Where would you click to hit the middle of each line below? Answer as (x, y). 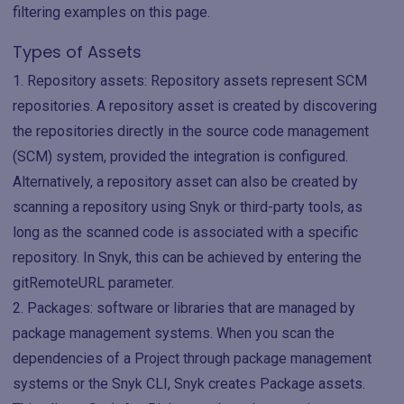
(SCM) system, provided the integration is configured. (180, 156)
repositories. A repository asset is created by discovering (195, 106)
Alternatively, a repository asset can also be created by (185, 182)
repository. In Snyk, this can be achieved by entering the (187, 257)
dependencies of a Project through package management (192, 358)
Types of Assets (77, 52)
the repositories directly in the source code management (191, 131)
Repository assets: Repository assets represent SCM (197, 81)
